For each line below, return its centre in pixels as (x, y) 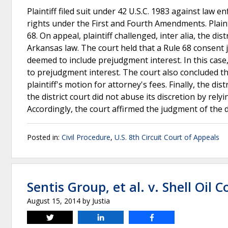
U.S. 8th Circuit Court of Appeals (167, 137)
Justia (101, 201)
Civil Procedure (86, 137)
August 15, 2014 (54, 201)
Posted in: (44, 137)
